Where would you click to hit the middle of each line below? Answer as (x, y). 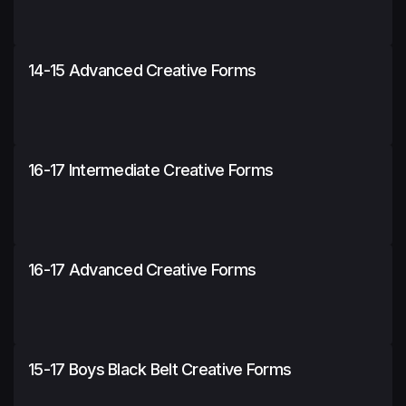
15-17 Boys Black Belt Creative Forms (160, 369)
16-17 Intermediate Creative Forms (151, 169)
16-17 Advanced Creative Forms (142, 269)
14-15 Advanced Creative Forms (142, 70)
